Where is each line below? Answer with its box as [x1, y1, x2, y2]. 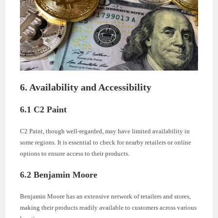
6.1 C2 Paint [20, 105, 67, 115]
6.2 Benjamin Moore [20, 170, 98, 180]
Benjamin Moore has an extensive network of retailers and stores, [20, 193, 191, 200]
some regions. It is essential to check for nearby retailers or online [20, 139, 192, 146]
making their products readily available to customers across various [20, 204, 197, 212]
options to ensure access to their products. [20, 150, 130, 158]
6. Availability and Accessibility [20, 82, 152, 93]
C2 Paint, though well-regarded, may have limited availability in [20, 127, 190, 135]
